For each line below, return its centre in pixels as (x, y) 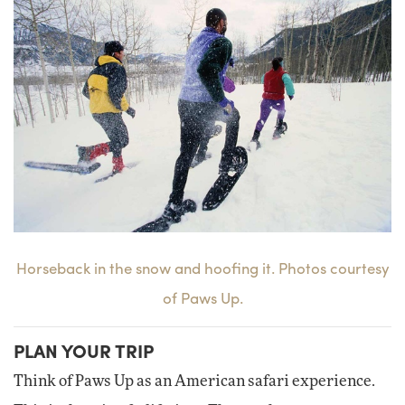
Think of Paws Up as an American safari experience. (194, 382)
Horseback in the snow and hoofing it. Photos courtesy (202, 267)
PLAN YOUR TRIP (84, 350)
